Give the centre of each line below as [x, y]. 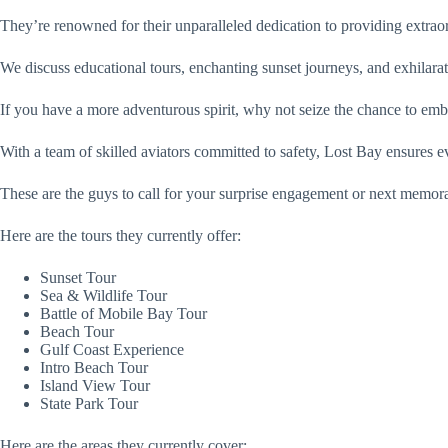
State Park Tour [91, 404]
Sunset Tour [80, 278]
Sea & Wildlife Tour [105, 296]
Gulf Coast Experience [114, 350]
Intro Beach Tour [96, 368]
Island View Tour [97, 386]
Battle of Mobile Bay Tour [125, 314]
